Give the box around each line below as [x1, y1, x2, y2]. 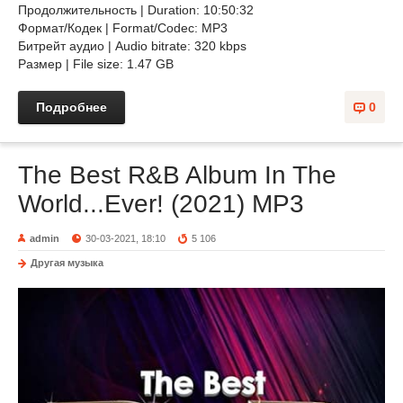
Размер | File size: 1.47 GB [18, 57, 174, 71]
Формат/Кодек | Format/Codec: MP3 [18, 21, 228, 35]
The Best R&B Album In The [18, 161, 336, 189]
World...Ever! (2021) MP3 [18, 190, 304, 218]
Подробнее [36, 100, 107, 114]
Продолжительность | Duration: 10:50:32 [18, 3, 254, 17]
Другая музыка [31, 257, 103, 268]
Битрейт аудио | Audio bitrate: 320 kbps [18, 39, 246, 53]
